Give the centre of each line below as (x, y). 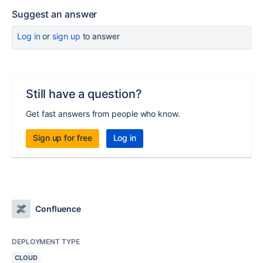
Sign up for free (63, 138)
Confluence (58, 209)
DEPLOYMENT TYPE (46, 242)
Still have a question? (84, 94)
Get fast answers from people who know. (103, 114)
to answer (100, 36)
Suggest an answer (55, 14)
